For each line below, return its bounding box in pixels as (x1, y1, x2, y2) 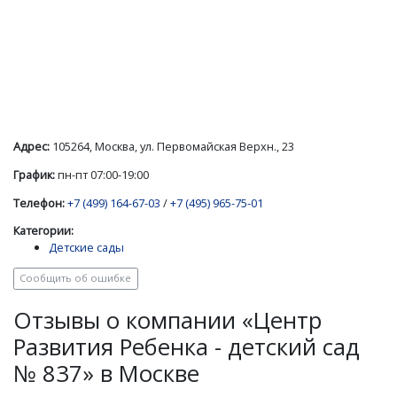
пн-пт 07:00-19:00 (55, 166, 149, 183)
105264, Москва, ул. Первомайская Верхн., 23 (50, 137, 294, 154)
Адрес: (13, 137, 50, 154)
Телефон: (13, 194, 65, 211)
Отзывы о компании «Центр (13, 304, 322, 336)
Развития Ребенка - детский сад (13, 331, 360, 362)
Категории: (13, 222, 74, 239)
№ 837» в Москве (13, 357, 199, 389)
